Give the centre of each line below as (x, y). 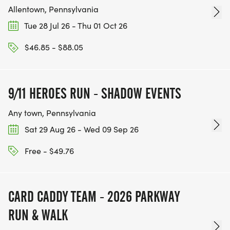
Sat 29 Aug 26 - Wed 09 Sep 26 (81, 129)
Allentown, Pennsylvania (53, 9)
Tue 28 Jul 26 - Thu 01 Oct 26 (75, 26)
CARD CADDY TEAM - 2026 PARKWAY (94, 197)
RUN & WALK (38, 215)
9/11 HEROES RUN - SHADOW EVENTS (95, 93)
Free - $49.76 (48, 150)
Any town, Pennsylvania (52, 112)
